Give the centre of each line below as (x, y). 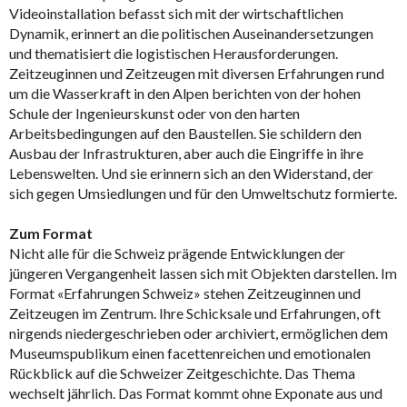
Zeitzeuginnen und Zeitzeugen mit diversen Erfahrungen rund (197, 73)
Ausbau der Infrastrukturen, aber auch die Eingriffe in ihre (186, 153)
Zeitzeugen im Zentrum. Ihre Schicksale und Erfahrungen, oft (195, 313)
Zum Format (51, 233)
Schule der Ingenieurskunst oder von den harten (154, 113)
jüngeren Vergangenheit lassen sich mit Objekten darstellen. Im (203, 273)
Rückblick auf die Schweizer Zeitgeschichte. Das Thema (182, 372)
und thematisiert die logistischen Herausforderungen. (174, 53)
